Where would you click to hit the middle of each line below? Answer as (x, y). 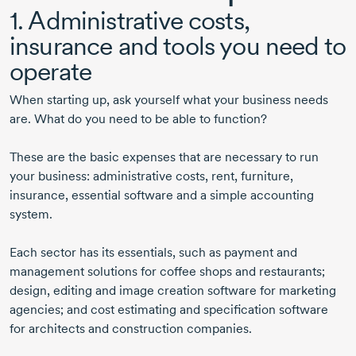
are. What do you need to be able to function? (138, 119)
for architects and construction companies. (132, 329)
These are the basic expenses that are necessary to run (164, 157)
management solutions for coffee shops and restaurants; (167, 272)
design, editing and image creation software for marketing (173, 291)
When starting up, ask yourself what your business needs (169, 100)
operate (54, 72)
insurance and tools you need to (178, 46)
